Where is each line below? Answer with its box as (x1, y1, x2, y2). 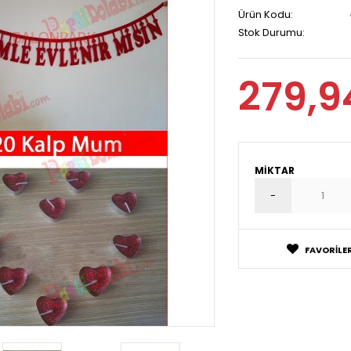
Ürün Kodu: (238, 7, 293, 22)
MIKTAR (255, 164, 295, 177)
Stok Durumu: (238, 25, 305, 40)
